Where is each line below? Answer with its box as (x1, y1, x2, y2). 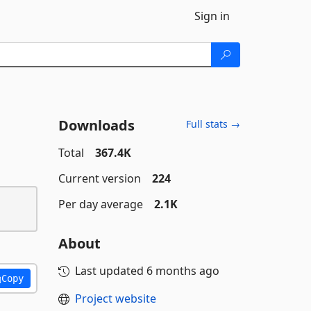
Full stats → (186, 117, 240, 131)
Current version (58, 171, 141, 186)
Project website (74, 291, 156, 306)
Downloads (58, 116, 135, 135)
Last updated (74, 263, 146, 278)
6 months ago (146, 263, 219, 278)
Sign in (194, 8, 230, 24)
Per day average (58, 196, 143, 212)
